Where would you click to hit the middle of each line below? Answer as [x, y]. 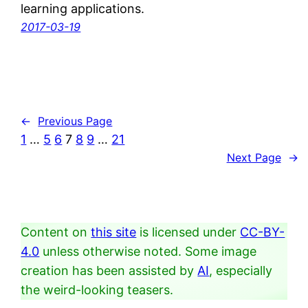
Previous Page [75, 121]
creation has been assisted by [109, 270]
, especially [241, 270]
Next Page [254, 157]
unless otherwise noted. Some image [148, 251]
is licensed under [188, 232]
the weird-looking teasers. [97, 289]
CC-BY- [263, 232]
